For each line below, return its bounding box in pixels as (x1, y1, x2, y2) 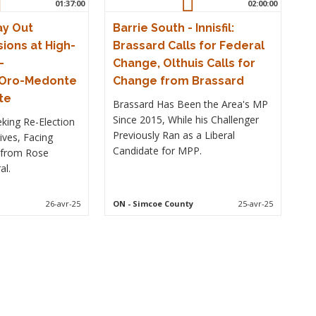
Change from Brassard (112, 74, 244, 87)
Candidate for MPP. (112, 144, 202, 157)
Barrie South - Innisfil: (112, 21, 234, 35)
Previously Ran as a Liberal (112, 128, 235, 142)
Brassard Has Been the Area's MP (112, 97, 268, 111)
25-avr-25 (238, 198, 274, 209)
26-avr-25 (45, 198, 80, 209)
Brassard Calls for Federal (112, 39, 265, 52)
